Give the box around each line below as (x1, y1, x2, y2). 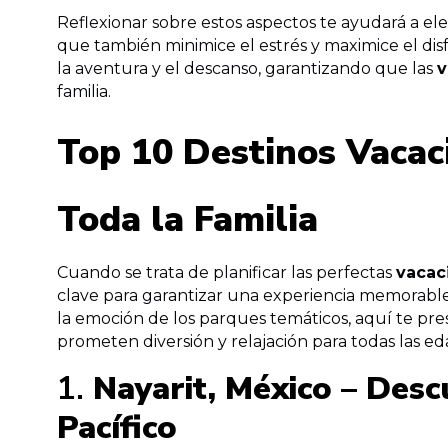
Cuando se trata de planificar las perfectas (57, 263, 396, 282)
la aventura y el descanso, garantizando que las (57, 59, 437, 78)
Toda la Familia (57, 195, 318, 244)
